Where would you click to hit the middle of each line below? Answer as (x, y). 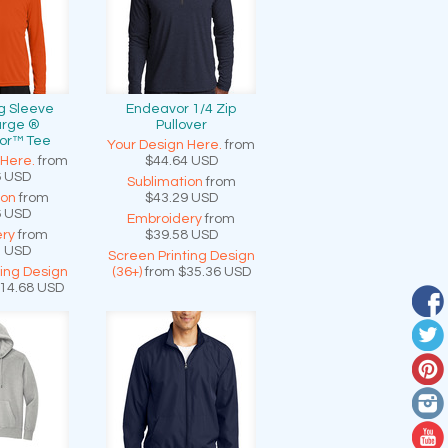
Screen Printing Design (181, 256)
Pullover (181, 125)
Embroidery (164, 219)
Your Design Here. (164, 145)
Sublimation (164, 182)
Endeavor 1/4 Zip (181, 109)
